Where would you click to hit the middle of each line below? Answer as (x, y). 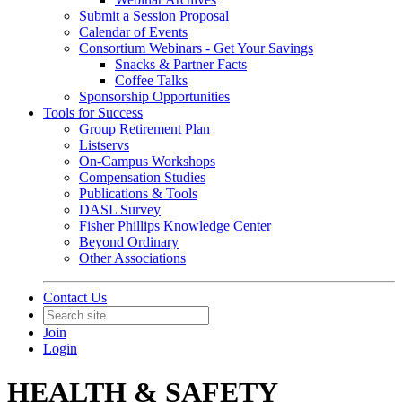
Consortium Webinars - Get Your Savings (196, 48)
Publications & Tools (138, 193)
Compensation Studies (142, 177)
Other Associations (132, 258)
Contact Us (75, 297)
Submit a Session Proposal (154, 16)
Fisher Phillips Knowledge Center (175, 226)
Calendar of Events (133, 32)
